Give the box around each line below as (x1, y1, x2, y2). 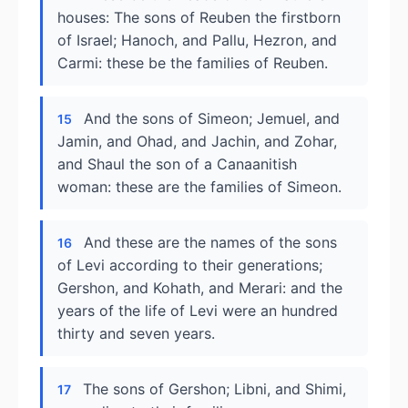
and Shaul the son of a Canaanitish (57, 155, 297, 173)
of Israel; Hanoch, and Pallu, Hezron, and (57, 31, 337, 49)
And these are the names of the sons (84, 233, 337, 251)
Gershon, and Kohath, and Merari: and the (57, 279, 342, 297)
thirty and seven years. (57, 324, 215, 342)
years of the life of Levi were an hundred (57, 301, 338, 320)
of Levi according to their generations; (57, 256, 322, 274)
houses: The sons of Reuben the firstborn (57, 8, 341, 26)
